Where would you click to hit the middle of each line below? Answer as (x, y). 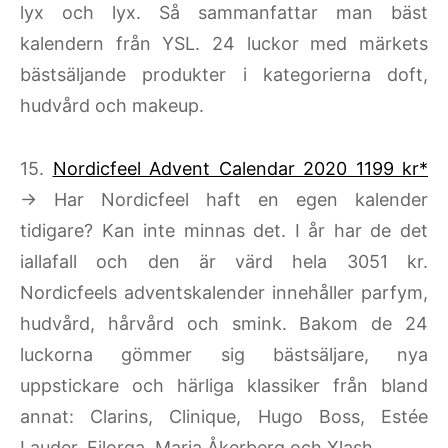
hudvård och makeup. (112, 105)
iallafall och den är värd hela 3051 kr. (224, 261)
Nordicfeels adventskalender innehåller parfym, (224, 292)
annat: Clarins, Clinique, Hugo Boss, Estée (224, 416)
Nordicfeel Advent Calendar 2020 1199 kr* (240, 168)
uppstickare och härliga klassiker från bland (224, 385)
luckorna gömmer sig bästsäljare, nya (224, 354)
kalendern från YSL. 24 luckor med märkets (224, 43)
